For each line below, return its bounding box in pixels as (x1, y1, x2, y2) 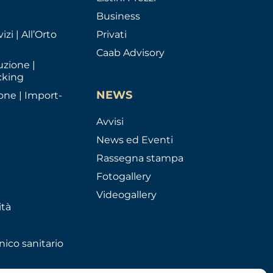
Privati (96, 29, 127, 40)
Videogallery (96, 189, 157, 200)
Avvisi (96, 116, 124, 127)
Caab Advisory (96, 47, 165, 58)
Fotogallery (96, 171, 151, 182)
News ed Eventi (96, 134, 173, 146)
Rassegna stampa (96, 152, 183, 164)
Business (96, 10, 140, 22)
